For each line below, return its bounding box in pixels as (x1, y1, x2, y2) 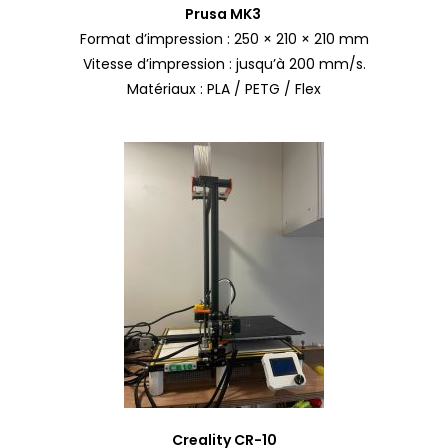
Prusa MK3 (184, 3, 264, 24)
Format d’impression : (79, 28, 234, 49)
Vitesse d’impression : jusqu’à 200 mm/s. (82, 53, 366, 74)
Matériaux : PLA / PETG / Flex (127, 78, 321, 99)
